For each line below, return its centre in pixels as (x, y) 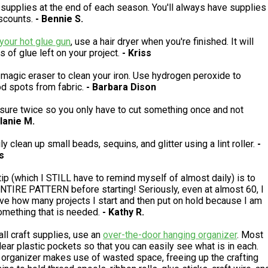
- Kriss (137, 53)
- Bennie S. (59, 19)
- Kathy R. (123, 212)
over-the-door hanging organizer (170, 235)
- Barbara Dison (121, 87)
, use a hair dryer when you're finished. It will (162, 42)
